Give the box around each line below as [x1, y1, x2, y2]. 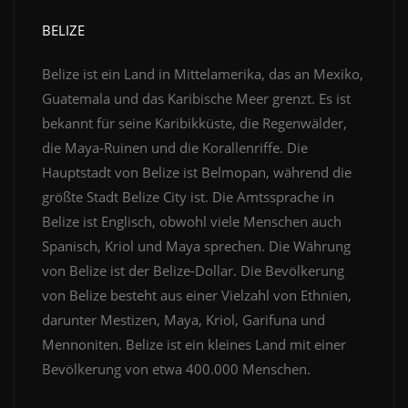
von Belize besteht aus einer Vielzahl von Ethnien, [42, 286, 352, 305]
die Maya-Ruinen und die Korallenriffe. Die [42, 138, 308, 158]
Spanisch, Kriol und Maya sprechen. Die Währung [42, 237, 351, 256]
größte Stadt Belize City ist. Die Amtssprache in [42, 188, 334, 207]
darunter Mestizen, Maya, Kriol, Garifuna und [42, 311, 325, 330]
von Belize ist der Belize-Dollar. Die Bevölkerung [42, 261, 344, 280]
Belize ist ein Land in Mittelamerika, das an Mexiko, [42, 65, 363, 84]
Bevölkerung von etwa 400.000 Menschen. [42, 360, 311, 379]
